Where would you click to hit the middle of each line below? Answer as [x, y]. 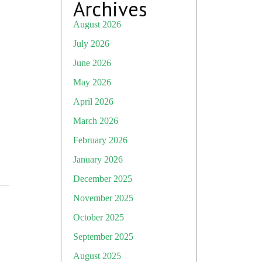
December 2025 [103, 179]
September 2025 [103, 237]
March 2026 [96, 121]
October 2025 [99, 217]
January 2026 [98, 159]
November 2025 [103, 198]
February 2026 [100, 140]
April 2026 [93, 101]
